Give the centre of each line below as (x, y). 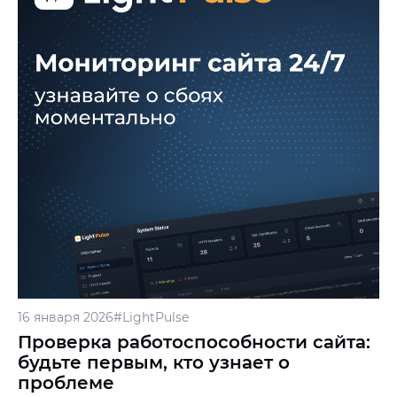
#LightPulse (151, 317)
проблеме (66, 383)
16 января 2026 (66, 317)
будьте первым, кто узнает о (154, 362)
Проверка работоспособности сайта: (194, 342)
